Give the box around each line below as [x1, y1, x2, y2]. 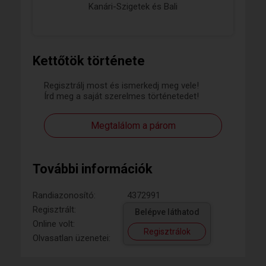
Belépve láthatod [134, 207, 199, 217]
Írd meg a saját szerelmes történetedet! [44, 91, 199, 102]
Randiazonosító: [33, 190, 96, 201]
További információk [33, 161, 153, 177]
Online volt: [33, 218, 75, 230]
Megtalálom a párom [90, 120, 176, 132]
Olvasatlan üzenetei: [33, 233, 110, 244]
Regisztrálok [143, 227, 191, 237]
